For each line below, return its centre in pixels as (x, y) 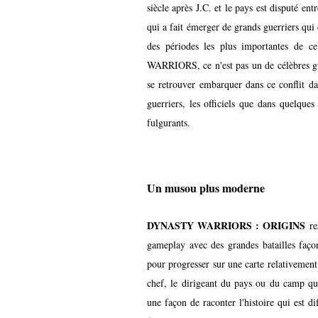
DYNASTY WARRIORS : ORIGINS (228, 226)
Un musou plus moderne (206, 187)
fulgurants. (169, 122)
